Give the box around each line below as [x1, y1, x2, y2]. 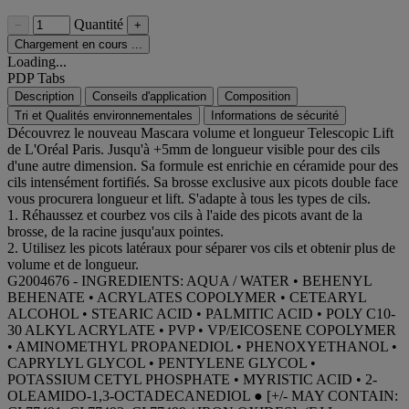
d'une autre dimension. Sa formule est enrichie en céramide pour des [7, 157, 398, 173]
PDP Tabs [7, 69, 65, 86]
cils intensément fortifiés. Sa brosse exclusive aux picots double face [7, 173, 398, 190]
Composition [225, 89, 290, 103]
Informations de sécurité [211, 108, 339, 122]
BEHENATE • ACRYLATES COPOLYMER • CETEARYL [7, 288, 366, 305]
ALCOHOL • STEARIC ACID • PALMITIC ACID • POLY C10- [7, 305, 395, 321]
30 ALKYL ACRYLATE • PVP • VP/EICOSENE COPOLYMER [7, 321, 396, 338]
